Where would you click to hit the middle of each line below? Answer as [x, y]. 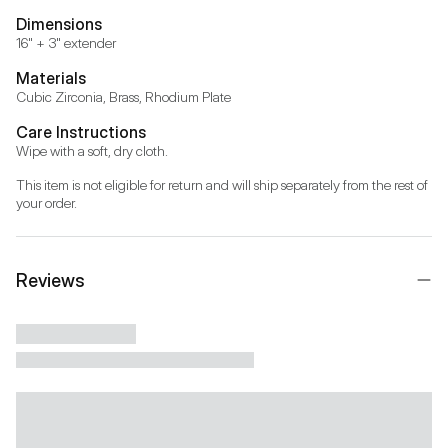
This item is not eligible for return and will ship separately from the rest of [222, 184]
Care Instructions [81, 131]
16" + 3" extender [66, 42]
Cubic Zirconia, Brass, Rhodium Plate [123, 96]
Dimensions [59, 23]
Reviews [50, 280]
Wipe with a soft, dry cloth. [92, 150]
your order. [46, 202]
